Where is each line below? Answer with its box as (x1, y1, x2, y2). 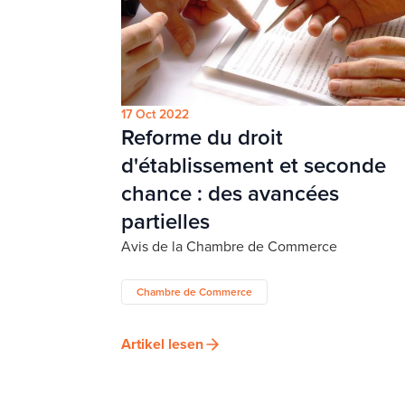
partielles (121, 204, 210, 238)
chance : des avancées (121, 176, 339, 210)
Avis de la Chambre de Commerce (121, 235, 337, 257)
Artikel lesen (121, 333, 203, 354)
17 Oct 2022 (121, 104, 189, 124)
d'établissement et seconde (121, 148, 386, 182)
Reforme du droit (121, 120, 283, 154)
